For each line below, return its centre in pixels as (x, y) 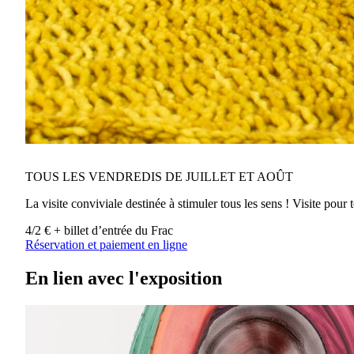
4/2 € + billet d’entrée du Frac (99, 231)
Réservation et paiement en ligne (106, 245)
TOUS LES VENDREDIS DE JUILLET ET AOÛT (159, 177)
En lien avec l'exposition (124, 278)
